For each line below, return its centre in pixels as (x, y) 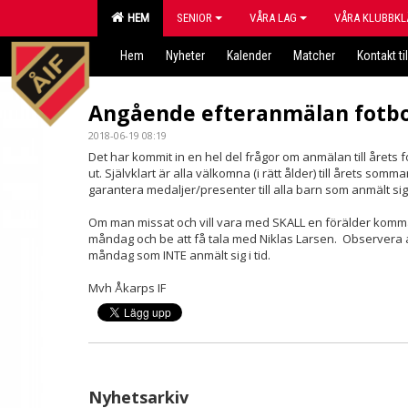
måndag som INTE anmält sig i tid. (179, 255)
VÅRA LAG (273, 18)
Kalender (249, 56)
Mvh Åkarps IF (127, 288)
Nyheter (185, 56)
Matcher (314, 56)
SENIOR (194, 18)
